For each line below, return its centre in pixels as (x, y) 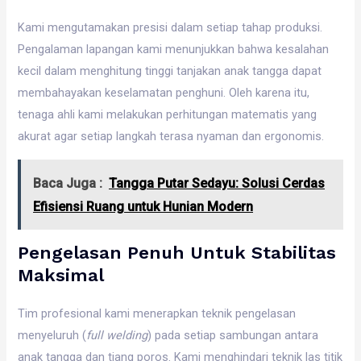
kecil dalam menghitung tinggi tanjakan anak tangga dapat (170, 71)
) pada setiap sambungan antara (233, 335)
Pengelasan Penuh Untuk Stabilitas (177, 252)
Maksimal (61, 275)
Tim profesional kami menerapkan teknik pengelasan (157, 313)
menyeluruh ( (52, 335)
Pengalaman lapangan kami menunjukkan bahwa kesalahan (174, 50)
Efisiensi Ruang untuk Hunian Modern (143, 206)
